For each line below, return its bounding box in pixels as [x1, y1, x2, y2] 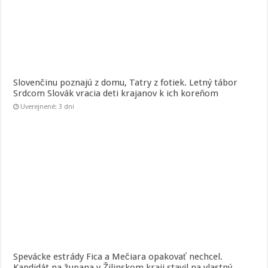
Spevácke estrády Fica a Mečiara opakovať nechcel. [13, 251, 223, 262]
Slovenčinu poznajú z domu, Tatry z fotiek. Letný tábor [13, 77, 238, 89]
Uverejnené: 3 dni [20, 103, 75, 111]
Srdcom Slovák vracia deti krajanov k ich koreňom [13, 88, 219, 99]
